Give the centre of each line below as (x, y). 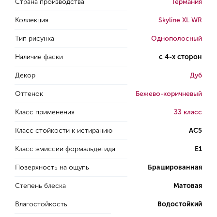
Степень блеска (40, 186)
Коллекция (32, 20)
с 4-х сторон (180, 57)
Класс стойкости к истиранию (64, 131)
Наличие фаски (39, 57)
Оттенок (29, 94)
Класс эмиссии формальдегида (65, 149)
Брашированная (175, 167)
